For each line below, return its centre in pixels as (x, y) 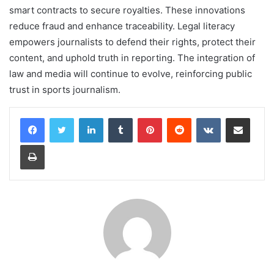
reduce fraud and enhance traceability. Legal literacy (122, 26)
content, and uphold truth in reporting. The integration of (132, 57)
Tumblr (145, 117)
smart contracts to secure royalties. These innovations (127, 10)
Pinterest (179, 117)
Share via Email (259, 117)
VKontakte (240, 117)
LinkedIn (119, 117)
